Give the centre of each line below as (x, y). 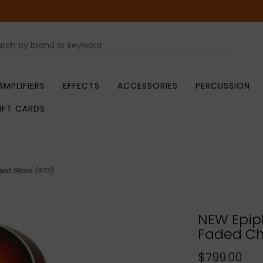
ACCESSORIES (148, 86)
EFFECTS (81, 86)
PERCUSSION (223, 86)
